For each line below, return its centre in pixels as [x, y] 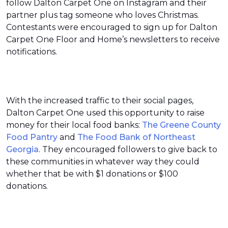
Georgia [22, 149]
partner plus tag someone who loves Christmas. [103, 15]
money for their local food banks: [74, 125]
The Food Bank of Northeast [136, 137]
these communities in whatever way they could [103, 162]
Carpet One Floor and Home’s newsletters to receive [113, 39]
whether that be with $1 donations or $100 [92, 174]
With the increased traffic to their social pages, [100, 101]
